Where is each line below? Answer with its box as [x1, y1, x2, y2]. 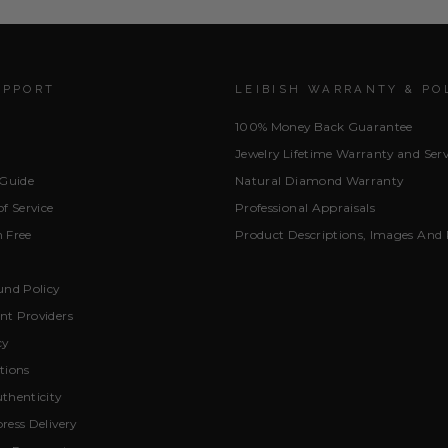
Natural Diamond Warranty [235, 173, 404, 189]
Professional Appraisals [235, 200, 376, 216]
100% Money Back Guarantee [235, 119, 413, 135]
